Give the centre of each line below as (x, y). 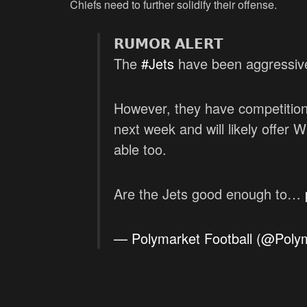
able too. (140, 149)
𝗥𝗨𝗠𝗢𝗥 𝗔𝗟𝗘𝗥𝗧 (169, 43)
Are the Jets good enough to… (209, 194)
